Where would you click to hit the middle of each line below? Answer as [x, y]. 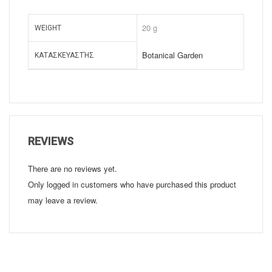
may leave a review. [63, 200]
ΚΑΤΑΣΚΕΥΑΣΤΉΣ [64, 56]
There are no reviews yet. [73, 169]
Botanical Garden [172, 55]
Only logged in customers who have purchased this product [132, 185]
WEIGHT [48, 28]
